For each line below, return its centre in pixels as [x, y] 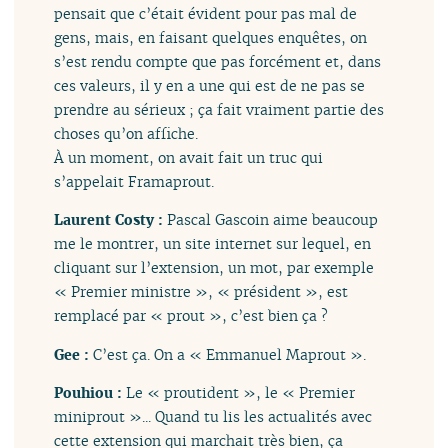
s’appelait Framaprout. [134, 181]
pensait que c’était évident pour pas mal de [206, 13]
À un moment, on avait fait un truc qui [189, 157]
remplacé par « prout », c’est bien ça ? [191, 316]
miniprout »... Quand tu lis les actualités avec [213, 416]
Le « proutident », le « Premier [241, 392]
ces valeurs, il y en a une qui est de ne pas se [210, 85]
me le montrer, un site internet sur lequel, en [213, 244]
